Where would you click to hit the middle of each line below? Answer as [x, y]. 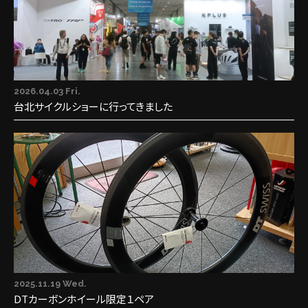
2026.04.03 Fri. [47, 91]
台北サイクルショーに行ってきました [93, 106]
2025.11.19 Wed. [50, 284]
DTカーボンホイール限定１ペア [84, 299]
